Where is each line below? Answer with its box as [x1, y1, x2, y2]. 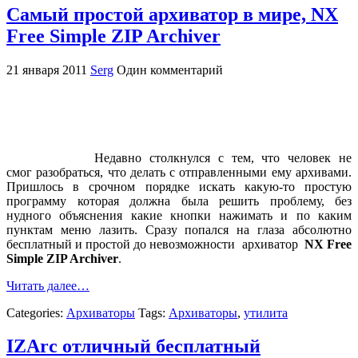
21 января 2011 [6, 62, 87, 77]
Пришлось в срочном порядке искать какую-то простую [6, 179, 352, 193]
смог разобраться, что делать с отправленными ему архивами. [6, 165, 352, 179]
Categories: [6, 305, 66, 320]
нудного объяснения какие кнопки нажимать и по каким [6, 208, 352, 222]
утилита [244, 305, 288, 320]
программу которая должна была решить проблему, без [6, 193, 352, 208]
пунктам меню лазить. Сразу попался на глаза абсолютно [6, 222, 352, 237]
